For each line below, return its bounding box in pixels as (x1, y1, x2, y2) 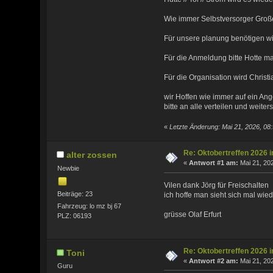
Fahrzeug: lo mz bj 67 (57, 202, 121, 210)
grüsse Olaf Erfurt (164, 210, 222, 219)
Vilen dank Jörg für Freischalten (164, 180, 269, 190)
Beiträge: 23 (57, 190, 93, 198)
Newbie (57, 164, 79, 172)
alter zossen (66, 150, 118, 160)
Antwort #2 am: (189, 257, 239, 264)
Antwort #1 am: (189, 159, 239, 167)
